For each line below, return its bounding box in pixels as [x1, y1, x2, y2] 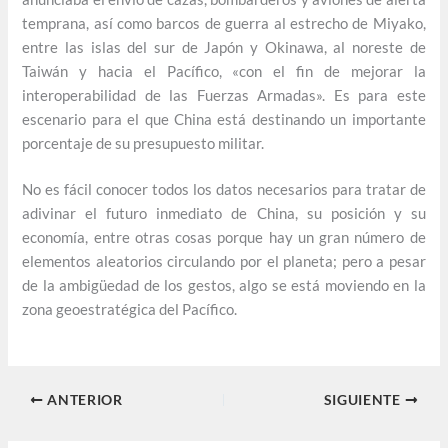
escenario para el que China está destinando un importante [22, 111, 426, 129]
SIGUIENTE [323, 391, 405, 408]
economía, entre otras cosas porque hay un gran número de [22, 229, 426, 247]
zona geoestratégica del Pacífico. [22, 301, 238, 319]
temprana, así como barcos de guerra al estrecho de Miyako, [22, 15, 426, 33]
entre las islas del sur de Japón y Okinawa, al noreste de [22, 39, 426, 57]
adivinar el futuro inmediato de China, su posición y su [22, 205, 426, 223]
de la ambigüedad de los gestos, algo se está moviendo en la [22, 277, 426, 295]
